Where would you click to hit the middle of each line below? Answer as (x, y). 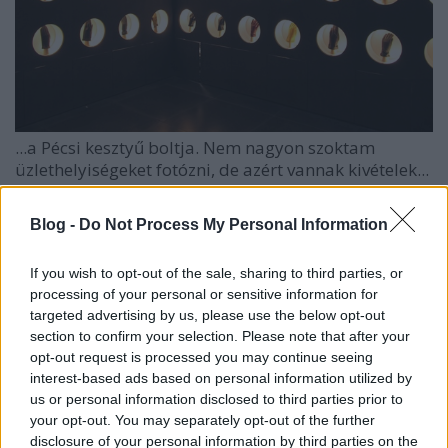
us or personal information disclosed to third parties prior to (216, 398)
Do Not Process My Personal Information (233, 224)
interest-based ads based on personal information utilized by (221, 377)
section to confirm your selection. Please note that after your (220, 335)
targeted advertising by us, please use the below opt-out (207, 314)
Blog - (54, 224)
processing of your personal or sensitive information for (204, 293)
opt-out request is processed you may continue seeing (201, 356)
